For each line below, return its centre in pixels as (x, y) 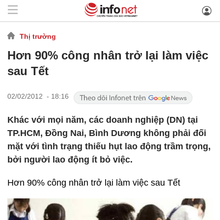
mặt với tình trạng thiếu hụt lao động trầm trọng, (109, 146)
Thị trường (38, 36)
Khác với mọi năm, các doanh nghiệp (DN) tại (103, 120)
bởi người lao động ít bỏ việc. (70, 160)
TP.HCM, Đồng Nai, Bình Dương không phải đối (107, 133)
